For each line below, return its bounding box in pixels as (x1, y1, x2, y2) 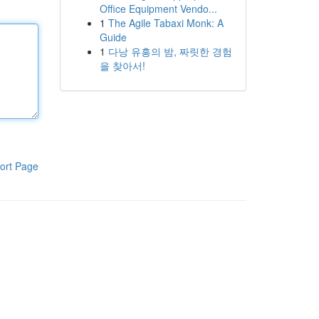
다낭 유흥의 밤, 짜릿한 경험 (108, 44, 232, 58)
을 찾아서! (99, 58, 145, 73)
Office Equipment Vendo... (99, 1, 217, 16)
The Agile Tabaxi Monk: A (108, 16, 224, 30)
